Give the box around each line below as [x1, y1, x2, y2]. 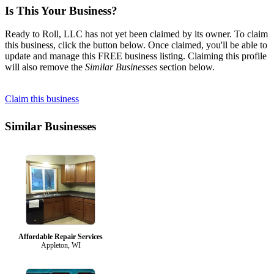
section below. [157, 62, 215, 73]
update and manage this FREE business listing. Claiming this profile [5, 51, 267, 62]
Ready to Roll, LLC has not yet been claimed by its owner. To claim [5, 29, 268, 40]
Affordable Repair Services [18, 232, 103, 241]
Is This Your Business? [5, 4, 117, 17]
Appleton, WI [40, 240, 81, 250]
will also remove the [5, 62, 85, 73]
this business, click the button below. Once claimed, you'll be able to [5, 40, 267, 51]
